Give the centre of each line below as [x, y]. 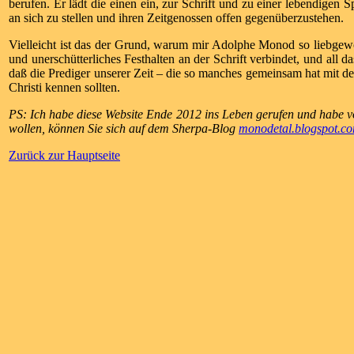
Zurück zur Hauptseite [64, 155]
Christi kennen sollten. [64, 87]
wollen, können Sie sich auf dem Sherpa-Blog [124, 128]
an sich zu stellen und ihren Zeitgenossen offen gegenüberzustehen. [176, 17]
